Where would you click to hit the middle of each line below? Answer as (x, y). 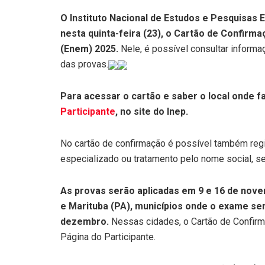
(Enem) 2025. (89, 49)
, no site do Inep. (152, 111)
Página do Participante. (108, 237)
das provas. (84, 64)
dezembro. (85, 221)
